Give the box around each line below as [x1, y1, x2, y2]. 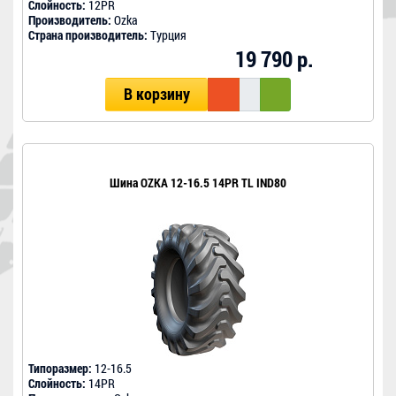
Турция [148, 27, 187, 44]
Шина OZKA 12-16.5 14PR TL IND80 [110, 174, 286, 192]
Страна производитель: [28, 27, 148, 44]
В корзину [123, 84, 190, 105]
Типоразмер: [28, 360, 92, 377]
